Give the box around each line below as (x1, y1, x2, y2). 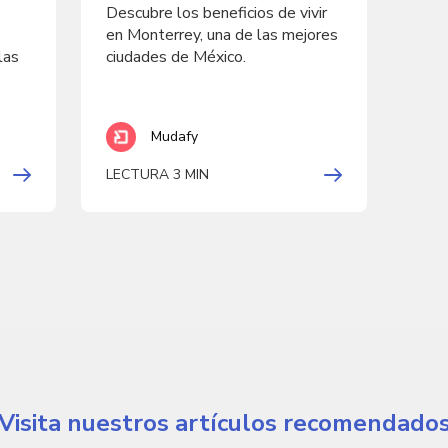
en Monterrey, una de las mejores (105, 24, 338, 46)
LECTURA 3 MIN (105, 165, 209, 184)
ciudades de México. (105, 46, 246, 68)
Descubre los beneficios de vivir (105, 2, 327, 24)
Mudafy (150, 127, 198, 146)
